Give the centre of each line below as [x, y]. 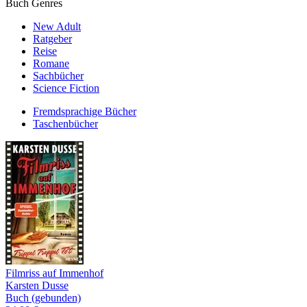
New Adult [57, 26]
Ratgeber [52, 39]
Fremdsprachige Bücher [85, 111]
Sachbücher [58, 76]
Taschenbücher [65, 124]
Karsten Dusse [37, 285]
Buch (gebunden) [43, 298]
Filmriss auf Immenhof [54, 273]
